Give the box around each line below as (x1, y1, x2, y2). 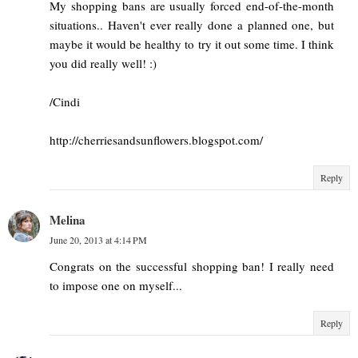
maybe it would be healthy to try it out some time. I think (50, 36, 334, 53)
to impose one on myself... (50, 277, 182, 294)
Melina (50, 211, 86, 229)
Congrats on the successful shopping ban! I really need (50, 258, 334, 275)
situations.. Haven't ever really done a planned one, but (50, 17, 334, 34)
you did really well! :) (50, 55, 157, 72)
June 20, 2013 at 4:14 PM (50, 233, 147, 247)
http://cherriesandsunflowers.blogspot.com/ (50, 132, 263, 149)
